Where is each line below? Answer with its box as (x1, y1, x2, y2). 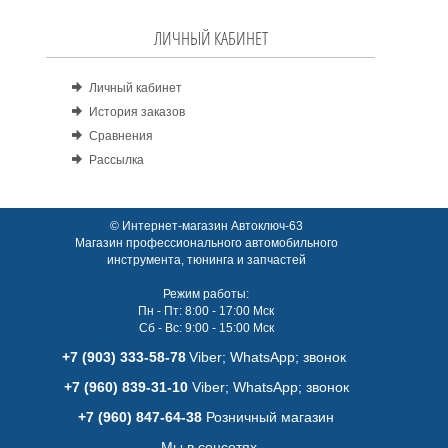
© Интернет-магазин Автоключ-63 (109, 219, 303, 234)
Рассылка (89, 153, 145, 168)
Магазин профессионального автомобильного (74, 236, 338, 251)
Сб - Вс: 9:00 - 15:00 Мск (138, 321, 274, 336)
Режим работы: (163, 287, 250, 302)
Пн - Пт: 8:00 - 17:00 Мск (138, 304, 275, 319)
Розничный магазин (206, 409, 335, 426)
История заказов (89, 105, 186, 120)
